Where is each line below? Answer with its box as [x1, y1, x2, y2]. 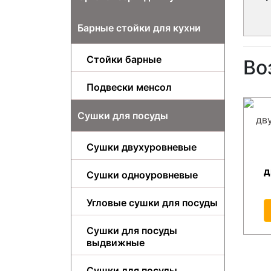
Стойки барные [87, 53, 162, 65]
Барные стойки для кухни [77, 21, 201, 34]
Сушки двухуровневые [87, 140, 197, 153]
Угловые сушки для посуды [87, 196, 218, 209]
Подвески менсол [87, 80, 172, 93]
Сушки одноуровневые [87, 168, 198, 181]
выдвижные [87, 236, 145, 249]
